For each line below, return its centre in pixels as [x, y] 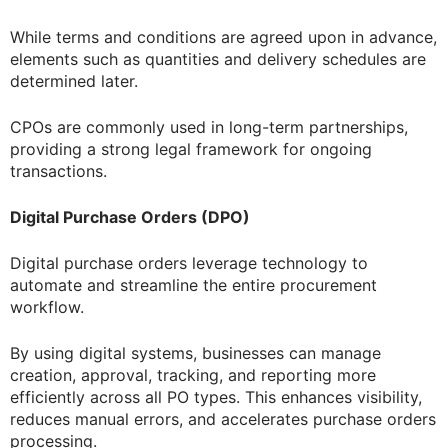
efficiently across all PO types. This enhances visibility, [216, 396]
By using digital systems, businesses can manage [195, 352]
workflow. [47, 306]
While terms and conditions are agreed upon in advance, [223, 36]
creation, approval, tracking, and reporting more [193, 374]
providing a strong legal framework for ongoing [191, 148]
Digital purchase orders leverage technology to [189, 262]
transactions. [58, 170]
